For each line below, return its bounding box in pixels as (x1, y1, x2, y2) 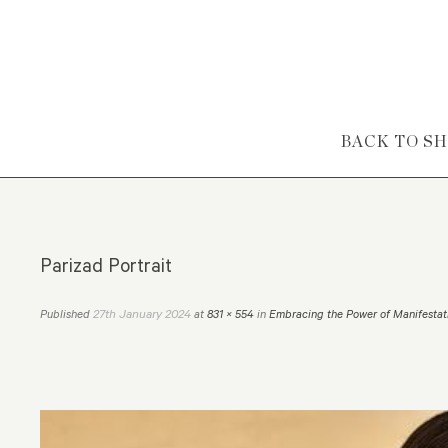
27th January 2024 (93, 305, 191, 322)
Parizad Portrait (40, 252, 172, 278)
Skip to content (311, 128, 430, 153)
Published (40, 306, 93, 322)
